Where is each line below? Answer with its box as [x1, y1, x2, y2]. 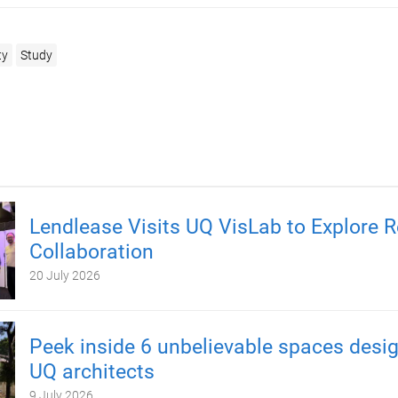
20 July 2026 [28, 268, 100, 283]
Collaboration [28, 240, 154, 264]
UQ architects [28, 360, 155, 384]
